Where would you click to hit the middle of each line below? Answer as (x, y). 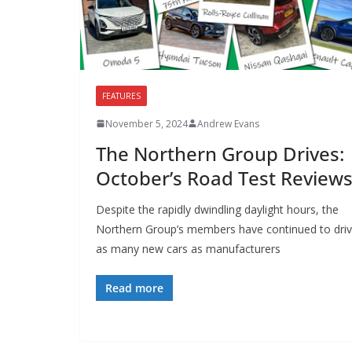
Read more (134, 288)
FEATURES (121, 95)
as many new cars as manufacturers (188, 248)
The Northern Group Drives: (220, 153)
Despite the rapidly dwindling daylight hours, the (217, 209)
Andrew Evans (228, 123)
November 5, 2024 (147, 123)
